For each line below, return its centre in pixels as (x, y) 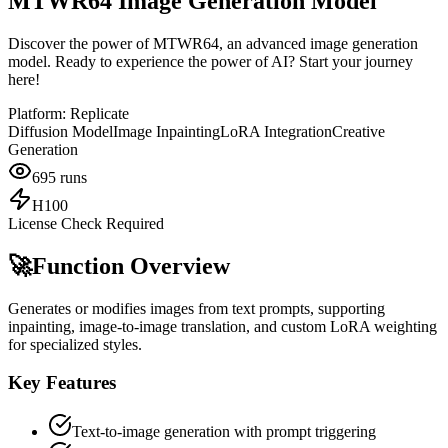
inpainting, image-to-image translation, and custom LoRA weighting (222, 326)
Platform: (39, 113)
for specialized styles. (75, 344)
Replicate (99, 113)
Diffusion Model (60, 131)
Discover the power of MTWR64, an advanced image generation (213, 43)
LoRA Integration (276, 131)
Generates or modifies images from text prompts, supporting (196, 308)
